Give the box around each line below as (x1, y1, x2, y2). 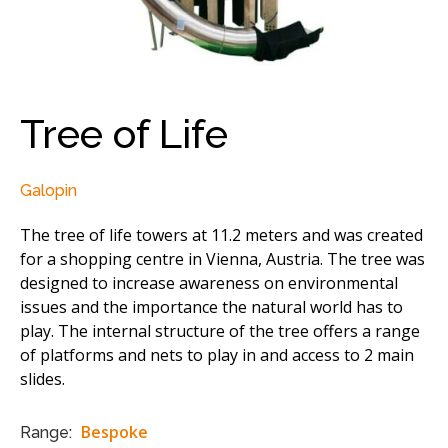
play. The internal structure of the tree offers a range (20, 320, 420, 342)
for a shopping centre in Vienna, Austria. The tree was (20, 248, 425, 270)
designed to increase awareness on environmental (20, 272, 398, 294)
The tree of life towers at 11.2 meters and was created (20, 224, 423, 246)
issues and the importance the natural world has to (20, 296, 403, 318)
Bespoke (81, 421, 148, 444)
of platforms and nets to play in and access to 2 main (20, 344, 414, 366)
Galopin (20, 181, 77, 200)
